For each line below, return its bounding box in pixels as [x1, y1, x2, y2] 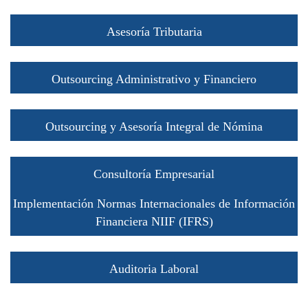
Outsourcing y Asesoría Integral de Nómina [45, 120, 263, 134]
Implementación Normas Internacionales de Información [13, 197, 295, 211]
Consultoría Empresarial [93, 167, 214, 181]
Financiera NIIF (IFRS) [95, 214, 213, 229]
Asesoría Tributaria [106, 25, 202, 39]
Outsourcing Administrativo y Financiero [52, 72, 256, 87]
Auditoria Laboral [109, 262, 199, 276]
